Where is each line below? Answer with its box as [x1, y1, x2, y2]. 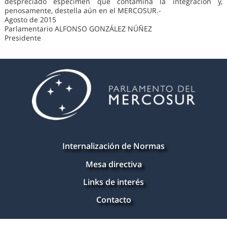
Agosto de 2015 [4, 15, 56, 25]
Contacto [96, 194, 131, 205]
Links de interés [83, 176, 144, 187]
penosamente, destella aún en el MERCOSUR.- [4, 6, 161, 16]
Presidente [4, 33, 41, 43]
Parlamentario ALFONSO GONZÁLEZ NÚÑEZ [4, 24, 152, 34]
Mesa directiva [85, 158, 142, 170]
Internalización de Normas [62, 140, 165, 152]
